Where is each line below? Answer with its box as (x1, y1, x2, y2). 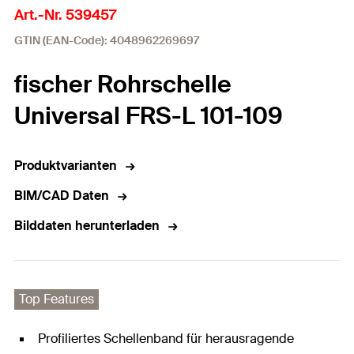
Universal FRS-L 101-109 (14, 100, 283, 131)
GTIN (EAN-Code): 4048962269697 (14, 33, 199, 47)
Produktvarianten (14, 157, 117, 174)
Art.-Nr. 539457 (14, 6, 116, 24)
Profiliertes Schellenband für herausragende (38, 330, 294, 347)
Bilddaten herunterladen (14, 217, 160, 234)
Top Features (19, 291, 94, 307)
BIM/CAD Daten (14, 187, 109, 204)
